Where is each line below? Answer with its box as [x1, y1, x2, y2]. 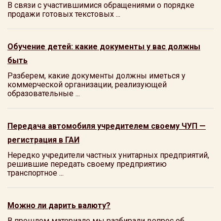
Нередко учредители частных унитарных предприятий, [7, 150, 209, 160]
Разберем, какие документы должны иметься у [7, 71, 185, 80]
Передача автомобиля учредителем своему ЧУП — [7, 121, 206, 131]
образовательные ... [7, 89, 80, 98]
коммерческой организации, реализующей [7, 80, 167, 89]
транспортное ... [7, 168, 64, 178]
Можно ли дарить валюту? [7, 201, 110, 210]
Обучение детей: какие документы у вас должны [7, 42, 200, 51]
